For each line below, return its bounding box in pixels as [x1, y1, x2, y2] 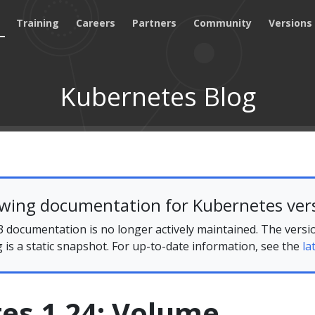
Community [193, 15, 252, 30]
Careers [76, 15, 116, 30]
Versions [269, 15, 313, 30]
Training [16, 15, 60, 30]
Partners [132, 15, 177, 30]
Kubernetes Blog [59, 79, 256, 114]
